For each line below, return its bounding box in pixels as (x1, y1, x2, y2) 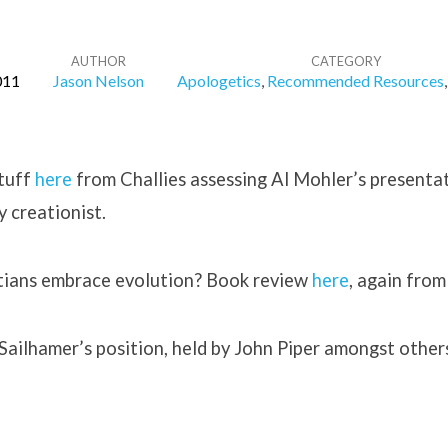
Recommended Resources (266, 71, 444, 90)
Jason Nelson (52, 71, 144, 90)
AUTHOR (70, 53, 126, 69)
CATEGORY (311, 53, 381, 69)
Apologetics (176, 71, 261, 90)
